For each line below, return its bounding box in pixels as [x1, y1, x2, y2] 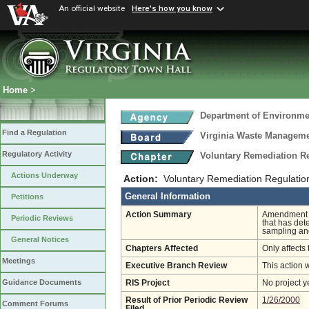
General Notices [11, 235, 69, 244]
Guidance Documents [2, 278, 81, 287]
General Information [125, 191, 210, 201]
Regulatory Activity [2, 150, 72, 159]
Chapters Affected [126, 244, 198, 252]
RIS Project [126, 279, 170, 287]
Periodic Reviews [11, 214, 73, 223]
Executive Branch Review [126, 261, 227, 270]
